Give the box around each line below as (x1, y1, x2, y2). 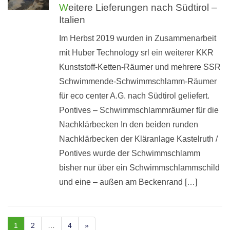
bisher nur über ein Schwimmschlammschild (59, 163, 220, 172)
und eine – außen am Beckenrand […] (59, 177, 197, 186)
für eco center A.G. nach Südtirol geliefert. (59, 91, 209, 100)
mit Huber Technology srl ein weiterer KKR (59, 48, 214, 57)
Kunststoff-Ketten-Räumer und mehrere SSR (59, 62, 221, 71)
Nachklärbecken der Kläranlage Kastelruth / (59, 134, 218, 143)
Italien (59, 14, 85, 26)
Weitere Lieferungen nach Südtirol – (59, 2, 68, 13)
